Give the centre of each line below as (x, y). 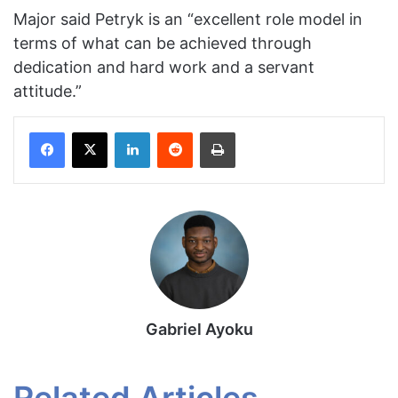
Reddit (210, 131)
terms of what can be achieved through (163, 43)
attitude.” (48, 91)
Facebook (91, 131)
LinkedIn (172, 131)
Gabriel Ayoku (199, 329)
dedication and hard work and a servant (164, 67)
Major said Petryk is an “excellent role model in (188, 19)
